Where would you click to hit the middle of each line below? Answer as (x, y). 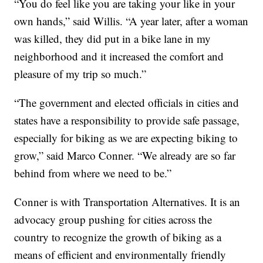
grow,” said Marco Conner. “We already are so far (125, 156)
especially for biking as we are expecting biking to (126, 138)
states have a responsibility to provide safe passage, (127, 120)
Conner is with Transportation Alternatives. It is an (127, 202)
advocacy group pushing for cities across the (113, 220)
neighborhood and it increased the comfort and (119, 56)
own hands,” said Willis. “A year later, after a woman (131, 21)
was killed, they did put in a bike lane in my (113, 39)
